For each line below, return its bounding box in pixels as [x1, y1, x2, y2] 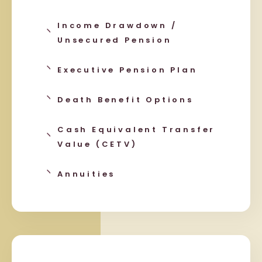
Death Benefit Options [57, 94, 194, 105]
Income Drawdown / [57, 19, 177, 31]
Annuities [57, 168, 116, 180]
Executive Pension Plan [57, 64, 198, 75]
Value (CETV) [57, 138, 137, 150]
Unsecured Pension [57, 34, 172, 46]
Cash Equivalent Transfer [57, 123, 216, 135]
